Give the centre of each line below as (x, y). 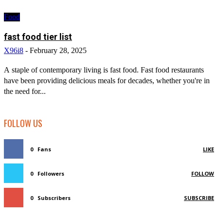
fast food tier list (38, 37)
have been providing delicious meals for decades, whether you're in (107, 81)
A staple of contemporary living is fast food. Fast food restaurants (104, 70)
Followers (51, 174)
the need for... (25, 91)
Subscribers (54, 198)
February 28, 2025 (58, 51)
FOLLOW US (23, 123)
